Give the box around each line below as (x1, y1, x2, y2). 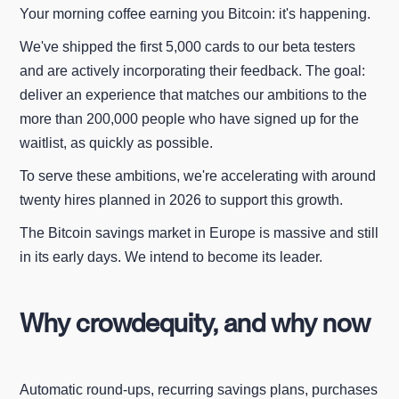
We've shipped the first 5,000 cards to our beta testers (20, 38, 356, 54)
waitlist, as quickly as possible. (20, 134, 214, 151)
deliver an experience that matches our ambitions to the (20, 86, 368, 102)
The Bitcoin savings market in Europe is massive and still (20, 224, 379, 240)
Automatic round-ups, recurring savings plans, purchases (20, 381, 379, 397)
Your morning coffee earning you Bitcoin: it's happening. (20, 5, 371, 21)
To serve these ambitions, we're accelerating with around (20, 167, 377, 183)
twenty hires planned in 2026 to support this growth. (20, 191, 344, 208)
